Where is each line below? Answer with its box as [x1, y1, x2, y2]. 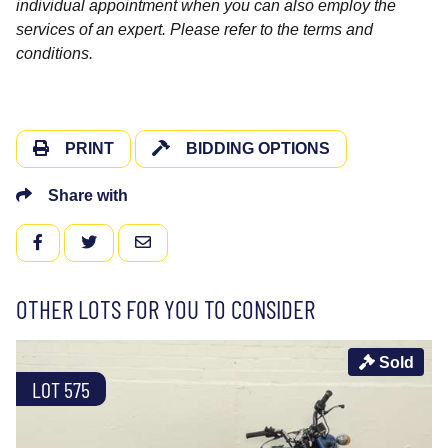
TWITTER [96, 232, 167, 249]
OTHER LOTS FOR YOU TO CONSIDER [16, 293, 315, 324]
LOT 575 [32, 375, 90, 402]
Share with [48, 186, 128, 204]
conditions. [16, 44, 93, 62]
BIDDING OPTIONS [186, 139, 330, 157]
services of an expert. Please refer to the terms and [16, 20, 373, 38]
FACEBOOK [42, 232, 130, 249]
